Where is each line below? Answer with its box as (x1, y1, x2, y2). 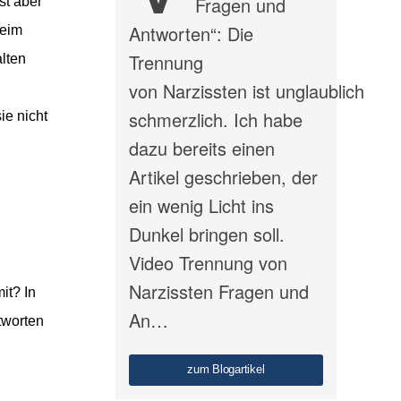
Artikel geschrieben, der (128, 164, 318, 191)
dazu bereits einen (128, 135, 275, 162)
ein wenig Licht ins (128, 192, 274, 219)
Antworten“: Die (128, 21, 253, 47)
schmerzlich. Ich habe (128, 107, 303, 133)
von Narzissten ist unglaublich (128, 78, 364, 105)
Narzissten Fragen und (128, 278, 309, 305)
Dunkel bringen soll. (128, 221, 285, 248)
